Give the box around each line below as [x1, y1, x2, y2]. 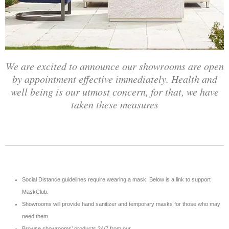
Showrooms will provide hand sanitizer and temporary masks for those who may [22, 200, 220, 207]
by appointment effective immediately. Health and [12, 72, 217, 85]
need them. [22, 213, 50, 219]
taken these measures [71, 97, 158, 111]
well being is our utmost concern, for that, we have [10, 84, 219, 98]
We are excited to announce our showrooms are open [5, 59, 224, 73]
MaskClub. [22, 188, 49, 195]
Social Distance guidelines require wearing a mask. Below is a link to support [22, 176, 211, 182]
